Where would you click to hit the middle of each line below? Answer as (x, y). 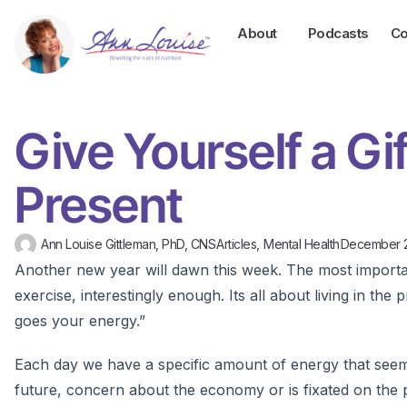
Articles (236, 244)
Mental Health (302, 244)
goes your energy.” (80, 321)
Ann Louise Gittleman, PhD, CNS (128, 244)
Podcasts (338, 33)
